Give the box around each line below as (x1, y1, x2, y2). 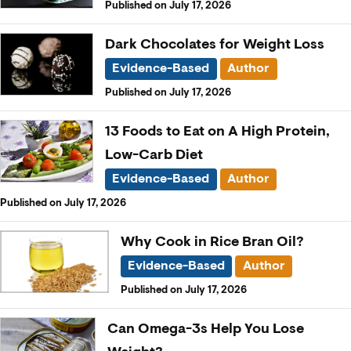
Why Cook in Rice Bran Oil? (120, 233, 304, 251)
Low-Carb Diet (104, 146, 203, 164)
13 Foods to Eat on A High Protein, (104, 122, 330, 140)
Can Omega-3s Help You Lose (107, 320, 304, 338)
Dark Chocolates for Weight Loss (105, 35, 324, 53)
